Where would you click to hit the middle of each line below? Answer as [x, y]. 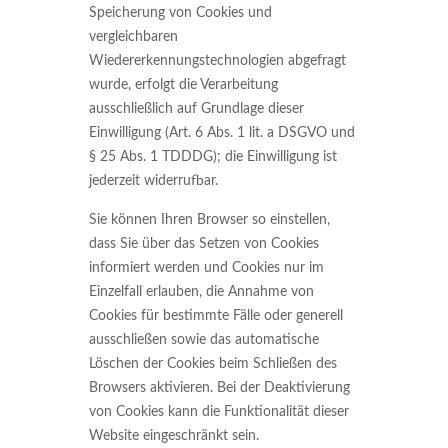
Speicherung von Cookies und [180, 13]
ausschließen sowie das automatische [204, 340]
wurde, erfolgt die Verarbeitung [183, 85]
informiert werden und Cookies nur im [206, 268]
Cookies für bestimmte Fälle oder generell [216, 316]
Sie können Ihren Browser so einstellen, [209, 220]
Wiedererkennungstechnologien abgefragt [217, 61]
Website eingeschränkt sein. [174, 436]
